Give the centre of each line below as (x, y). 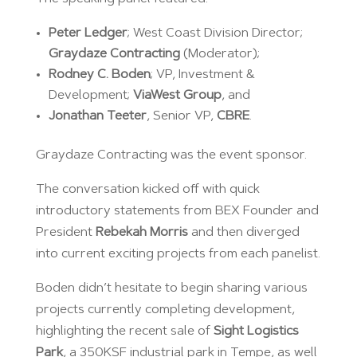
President (65, 232)
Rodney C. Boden (99, 75)
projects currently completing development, (165, 310)
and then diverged (243, 232)
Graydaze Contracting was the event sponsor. (171, 155)
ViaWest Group (177, 95)
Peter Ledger (88, 33)
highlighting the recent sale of (124, 331)
